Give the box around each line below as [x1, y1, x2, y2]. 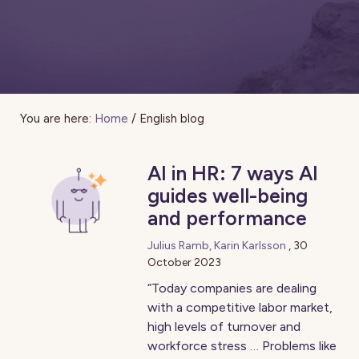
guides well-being [147, 184, 309, 208]
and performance [147, 206, 308, 230]
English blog [139, 111, 204, 126]
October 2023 [147, 256, 222, 269]
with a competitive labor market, [147, 300, 333, 315]
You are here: [20, 111, 91, 126]
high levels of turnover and [147, 319, 301, 334]
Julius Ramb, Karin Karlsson [147, 239, 287, 252]
